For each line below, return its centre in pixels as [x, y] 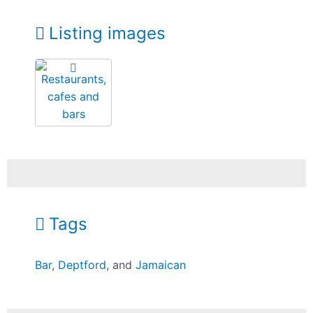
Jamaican [161, 265]
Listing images [107, 33]
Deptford [82, 265]
